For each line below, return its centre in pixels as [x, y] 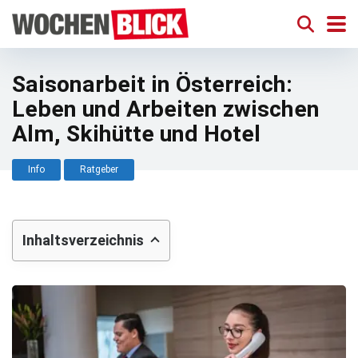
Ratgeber [99, 169]
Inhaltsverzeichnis [83, 240]
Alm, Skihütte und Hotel [136, 134]
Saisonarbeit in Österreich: [152, 84]
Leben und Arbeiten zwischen [166, 109]
